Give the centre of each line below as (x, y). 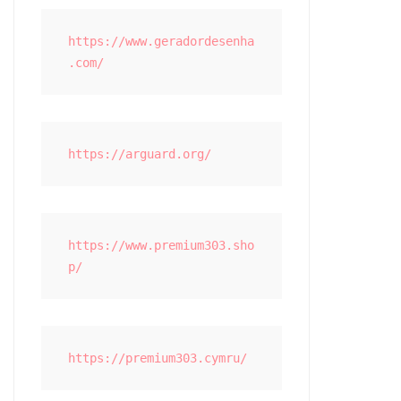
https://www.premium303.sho (162, 245)
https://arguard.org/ (140, 154)
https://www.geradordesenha (162, 41)
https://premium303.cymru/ (158, 358)
